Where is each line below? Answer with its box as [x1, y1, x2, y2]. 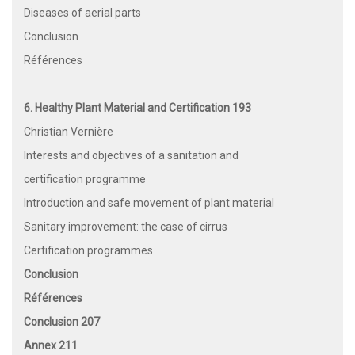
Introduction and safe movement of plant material [24, 197, 274, 210]
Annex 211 [24, 339, 78, 353]
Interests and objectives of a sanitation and [24, 149, 239, 162]
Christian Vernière [24, 125, 113, 139]
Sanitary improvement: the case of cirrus [24, 220, 227, 234]
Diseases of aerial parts [24, 6, 141, 20]
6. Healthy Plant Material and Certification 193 [24, 101, 251, 115]
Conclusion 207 [24, 315, 100, 329]
